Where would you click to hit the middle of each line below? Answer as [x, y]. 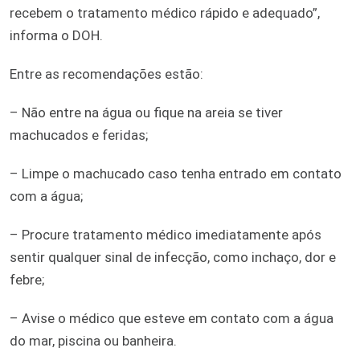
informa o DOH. [56, 35]
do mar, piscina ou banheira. [93, 340]
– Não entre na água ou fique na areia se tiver [146, 112]
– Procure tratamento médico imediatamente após [166, 234]
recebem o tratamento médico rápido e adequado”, [165, 12]
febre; [27, 279]
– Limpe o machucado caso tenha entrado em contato [176, 173]
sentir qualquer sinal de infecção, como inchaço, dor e [173, 257]
